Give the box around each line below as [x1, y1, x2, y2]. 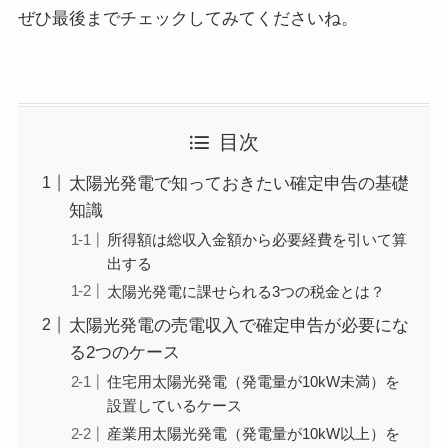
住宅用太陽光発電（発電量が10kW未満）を [107, 372, 401, 390]
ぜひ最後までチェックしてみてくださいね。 [17, 9, 358, 29]
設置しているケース [107, 396, 243, 414]
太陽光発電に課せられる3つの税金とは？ [107, 282, 386, 300]
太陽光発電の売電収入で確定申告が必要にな [68, 316, 409, 336]
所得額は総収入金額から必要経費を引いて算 [107, 230, 408, 248]
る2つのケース [68, 343, 180, 363]
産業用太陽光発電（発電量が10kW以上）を [107, 424, 401, 442]
